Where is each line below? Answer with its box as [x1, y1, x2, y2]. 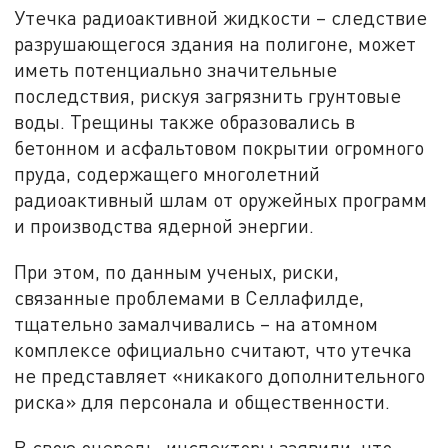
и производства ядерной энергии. [14, 214, 315, 238]
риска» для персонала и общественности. [14, 389, 391, 413]
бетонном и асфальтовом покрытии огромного [14, 136, 425, 160]
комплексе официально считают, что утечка [14, 337, 413, 361]
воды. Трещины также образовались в [14, 110, 356, 134]
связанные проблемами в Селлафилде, [14, 285, 365, 309]
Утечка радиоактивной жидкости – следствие [14, 6, 428, 30]
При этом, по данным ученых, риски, [14, 259, 340, 283]
